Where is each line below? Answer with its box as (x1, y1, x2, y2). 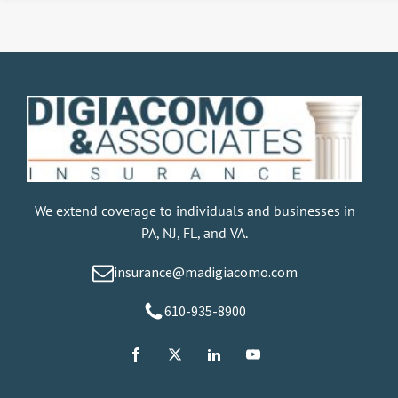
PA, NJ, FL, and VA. (141, 224, 248, 243)
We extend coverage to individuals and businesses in (34, 202, 355, 220)
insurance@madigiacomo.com (113, 263, 298, 282)
